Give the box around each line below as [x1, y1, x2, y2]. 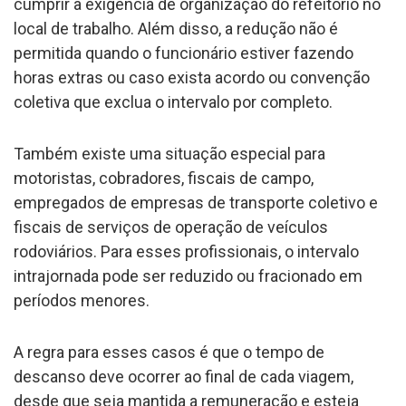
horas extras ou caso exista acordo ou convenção [14, 67, 370, 87]
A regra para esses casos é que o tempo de [14, 342, 324, 362]
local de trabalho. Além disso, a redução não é [14, 18, 338, 38]
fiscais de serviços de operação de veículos [14, 217, 328, 237]
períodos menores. [14, 290, 150, 310]
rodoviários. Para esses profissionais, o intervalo [14, 241, 359, 261]
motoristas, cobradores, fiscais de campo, [14, 168, 314, 188]
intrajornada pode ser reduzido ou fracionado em [14, 266, 362, 285]
